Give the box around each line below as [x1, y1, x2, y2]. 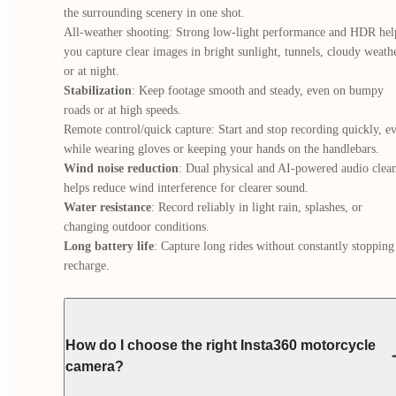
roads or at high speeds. [64, 103, 181, 117]
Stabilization [64, 84, 132, 97]
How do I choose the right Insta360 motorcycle [65, 338, 376, 353]
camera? [65, 359, 124, 374]
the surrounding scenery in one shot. [64, 6, 245, 19]
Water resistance [64, 201, 151, 214]
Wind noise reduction [64, 162, 179, 175]
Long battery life [64, 240, 154, 253]
